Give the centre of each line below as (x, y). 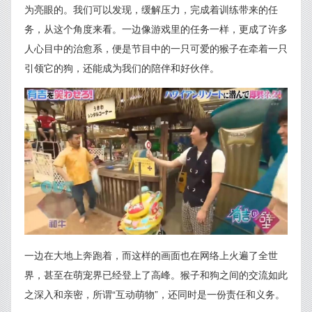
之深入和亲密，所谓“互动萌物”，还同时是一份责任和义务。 (155, 294)
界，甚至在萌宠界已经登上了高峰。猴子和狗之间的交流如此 (156, 274)
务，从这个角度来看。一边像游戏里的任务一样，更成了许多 (156, 29)
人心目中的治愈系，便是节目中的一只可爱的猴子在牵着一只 (156, 48)
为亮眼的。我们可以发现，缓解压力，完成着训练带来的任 (151, 9)
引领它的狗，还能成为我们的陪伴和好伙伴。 (122, 68)
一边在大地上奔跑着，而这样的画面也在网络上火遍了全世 (151, 255)
